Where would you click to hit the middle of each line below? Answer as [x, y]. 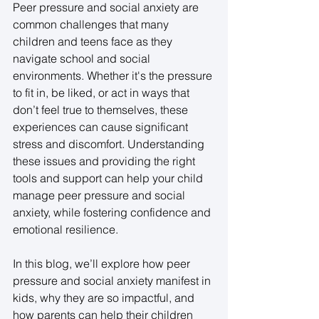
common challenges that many [92, 24]
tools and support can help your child [109, 178]
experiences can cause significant [102, 126]
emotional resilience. [67, 229]
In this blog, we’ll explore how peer [103, 263]
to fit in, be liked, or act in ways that [103, 92]
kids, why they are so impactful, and [105, 297]
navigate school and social [83, 58]
